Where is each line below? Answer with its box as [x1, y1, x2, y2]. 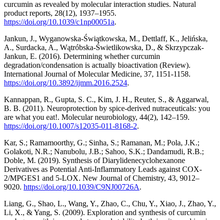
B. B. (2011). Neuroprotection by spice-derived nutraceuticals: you [4, 104, 210, 113]
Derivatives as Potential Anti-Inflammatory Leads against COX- [4, 165, 202, 174]
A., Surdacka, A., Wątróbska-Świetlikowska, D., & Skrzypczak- [4, 43, 204, 52]
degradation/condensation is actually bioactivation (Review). [4, 61, 191, 70]
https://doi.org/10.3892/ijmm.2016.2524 [4, 79, 127, 87]
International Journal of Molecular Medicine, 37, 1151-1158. [4, 70, 191, 79]
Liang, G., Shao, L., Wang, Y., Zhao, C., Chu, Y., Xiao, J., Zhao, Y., [4, 199, 216, 208]
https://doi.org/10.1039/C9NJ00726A [24, 183, 139, 192]
